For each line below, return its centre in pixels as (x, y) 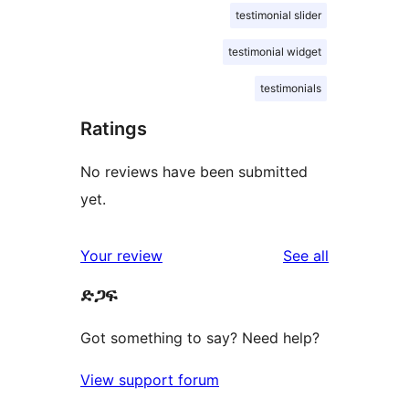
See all (306, 255)
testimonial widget (275, 51)
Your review (121, 255)
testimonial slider (278, 15)
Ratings (114, 128)
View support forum (150, 379)
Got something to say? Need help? (200, 337)
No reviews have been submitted (194, 171)
